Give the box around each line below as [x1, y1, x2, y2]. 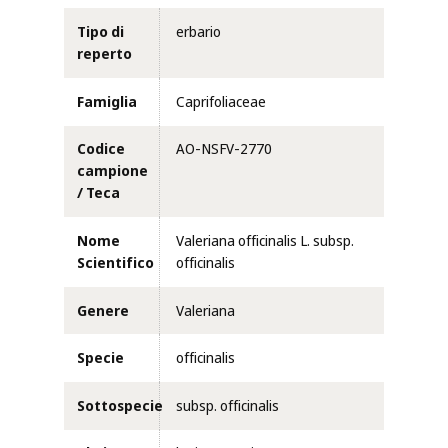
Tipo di [76, 21, 124, 44]
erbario [176, 21, 221, 44]
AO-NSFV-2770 [176, 138, 272, 161]
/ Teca [76, 182, 120, 205]
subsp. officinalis [176, 394, 279, 417]
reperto [76, 43, 132, 66]
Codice [76, 138, 125, 161]
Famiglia [76, 90, 137, 113]
